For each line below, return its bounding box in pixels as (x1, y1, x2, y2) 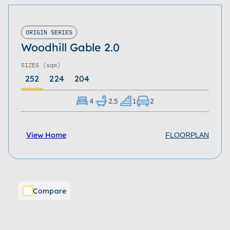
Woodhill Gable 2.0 (21, 41, 120, 54)
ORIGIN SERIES (26, 28, 72, 36)
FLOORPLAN (165, 131, 209, 139)
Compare (33, 186, 66, 196)
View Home (26, 130, 66, 140)
